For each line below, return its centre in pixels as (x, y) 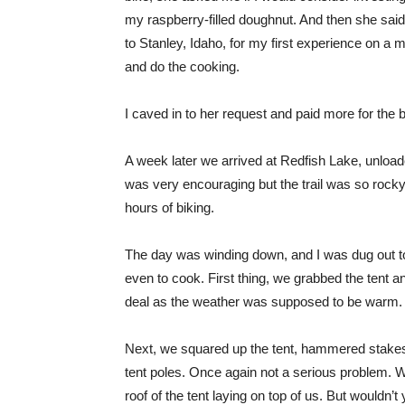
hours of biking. (170, 207)
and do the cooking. (182, 66)
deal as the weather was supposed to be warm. (264, 301)
